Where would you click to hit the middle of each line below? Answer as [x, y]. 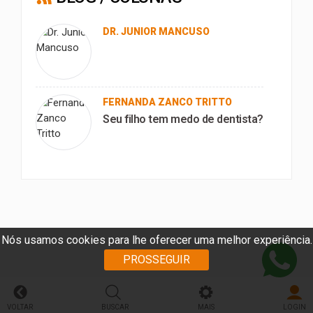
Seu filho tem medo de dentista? [183, 119]
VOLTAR [20, 307]
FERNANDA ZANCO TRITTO [167, 102]
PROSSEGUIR [156, 260]
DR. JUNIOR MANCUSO [156, 31]
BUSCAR [115, 307]
